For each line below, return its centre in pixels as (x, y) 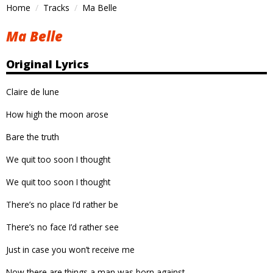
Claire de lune (33, 91)
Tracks (56, 8)
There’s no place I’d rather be (62, 204)
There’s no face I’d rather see (62, 227)
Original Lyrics (48, 64)
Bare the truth (33, 136)
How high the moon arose (57, 114)
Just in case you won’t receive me (70, 249)
